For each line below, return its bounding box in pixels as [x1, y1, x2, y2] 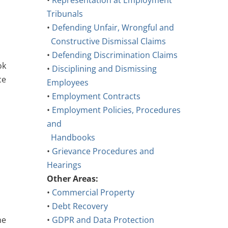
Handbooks [50, 132, 95, 144]
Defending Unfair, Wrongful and [51, 22, 174, 34]
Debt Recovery [51, 201, 108, 212]
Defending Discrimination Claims [51, 49, 178, 61]
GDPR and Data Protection [51, 214, 154, 226]
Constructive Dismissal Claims [50, 36, 166, 47]
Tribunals [46, 8, 83, 20]
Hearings [46, 159, 81, 171]
